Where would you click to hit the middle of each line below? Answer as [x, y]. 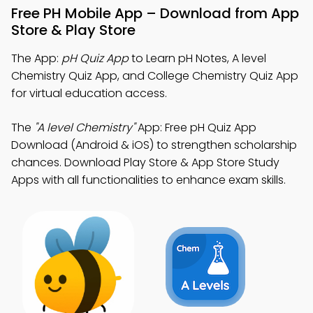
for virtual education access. [89, 93]
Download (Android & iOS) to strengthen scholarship [154, 145]
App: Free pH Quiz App [196, 128]
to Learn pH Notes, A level [197, 58]
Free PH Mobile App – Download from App [155, 13]
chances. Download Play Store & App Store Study [145, 162]
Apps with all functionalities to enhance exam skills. [148, 180]
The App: [36, 58]
